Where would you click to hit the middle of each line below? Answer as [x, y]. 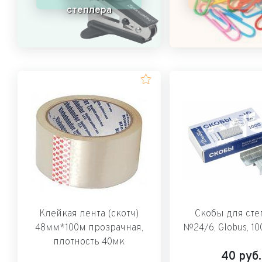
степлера [89, 10]
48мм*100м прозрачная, [89, 228]
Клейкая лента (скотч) [89, 214]
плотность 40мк [89, 242]
